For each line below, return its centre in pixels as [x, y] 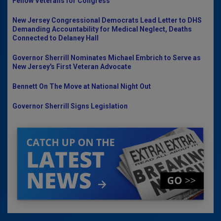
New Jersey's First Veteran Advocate [72, 67]
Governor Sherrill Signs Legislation [70, 106]
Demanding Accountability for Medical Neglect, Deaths [102, 29]
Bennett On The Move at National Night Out [82, 86]
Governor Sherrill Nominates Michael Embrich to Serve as [107, 58]
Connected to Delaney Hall [55, 38]
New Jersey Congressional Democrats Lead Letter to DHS [107, 20]
